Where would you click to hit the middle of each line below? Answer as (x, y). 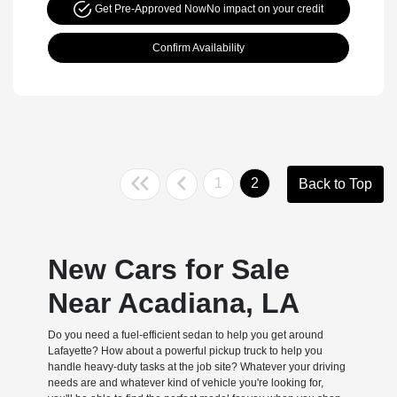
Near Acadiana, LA (173, 304)
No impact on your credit (265, 9)
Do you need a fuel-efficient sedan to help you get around (185, 335)
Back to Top (335, 184)
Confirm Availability (198, 48)
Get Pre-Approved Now (150, 9)
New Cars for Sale (168, 270)
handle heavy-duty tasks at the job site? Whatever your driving (196, 367)
